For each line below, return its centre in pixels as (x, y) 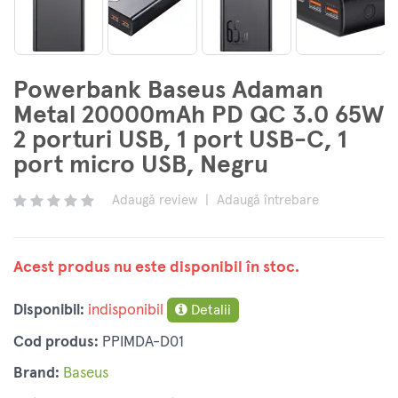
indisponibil (126, 311)
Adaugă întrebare (268, 201)
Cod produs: (56, 343)
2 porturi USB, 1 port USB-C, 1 (180, 140)
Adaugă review (155, 201)
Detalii (209, 310)
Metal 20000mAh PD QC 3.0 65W (199, 115)
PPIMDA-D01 (143, 343)
